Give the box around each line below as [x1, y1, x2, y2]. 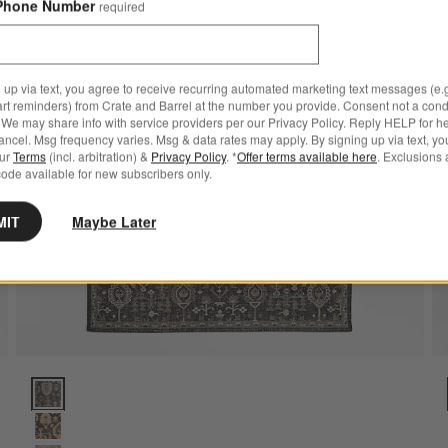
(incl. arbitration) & [46, 147, 151, 165]
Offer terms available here [237, 147, 377, 165]
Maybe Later [72, 211, 156, 232]
